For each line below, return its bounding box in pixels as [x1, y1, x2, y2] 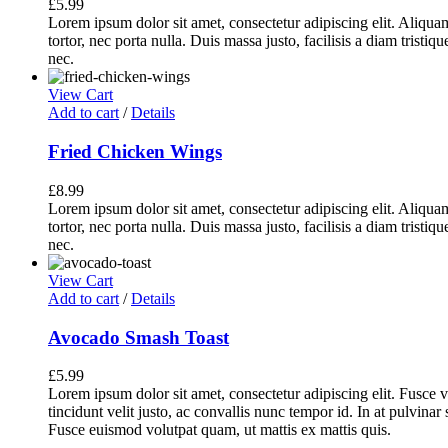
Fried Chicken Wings [48, 141, 222, 163]
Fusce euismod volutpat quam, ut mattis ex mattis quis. [48, 421, 391, 439]
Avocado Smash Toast [48, 326, 229, 348]
